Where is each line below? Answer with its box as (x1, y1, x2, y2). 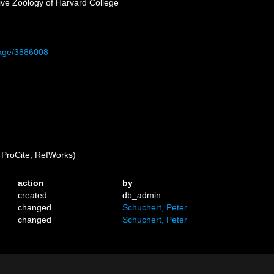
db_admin (122, 190, 161, 200)
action (18, 178, 45, 188)
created (18, 190, 48, 200)
